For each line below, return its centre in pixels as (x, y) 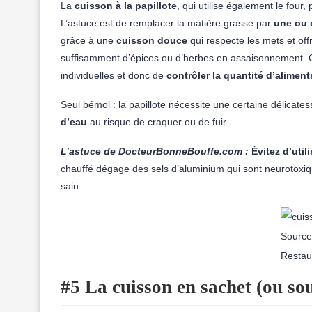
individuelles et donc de (114, 75)
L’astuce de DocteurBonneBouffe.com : (155, 151)
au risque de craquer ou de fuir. (158, 122)
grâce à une (87, 40)
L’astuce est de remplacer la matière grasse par (167, 23)
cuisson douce (152, 40)
